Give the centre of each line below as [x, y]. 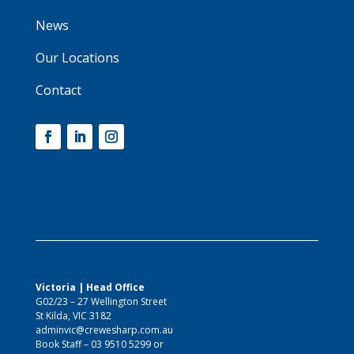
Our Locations [77, 57]
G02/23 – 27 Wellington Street [101, 301]
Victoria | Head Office [90, 287]
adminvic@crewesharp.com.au [104, 330]
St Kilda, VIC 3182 [73, 315]
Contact [58, 90]
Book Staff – [63, 344]
